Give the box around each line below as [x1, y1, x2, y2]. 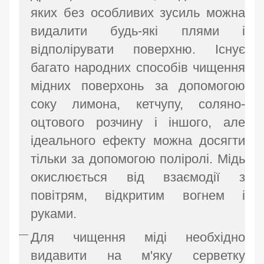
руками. [31, 206, 77, 221]
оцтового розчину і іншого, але [31, 114, 245, 130]
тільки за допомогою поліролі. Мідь [31, 151, 245, 166]
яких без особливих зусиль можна [31, 5, 245, 20]
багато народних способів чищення [31, 60, 245, 75]
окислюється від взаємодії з [31, 169, 245, 184]
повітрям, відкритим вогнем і [31, 187, 245, 203]
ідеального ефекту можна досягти [31, 133, 245, 148]
